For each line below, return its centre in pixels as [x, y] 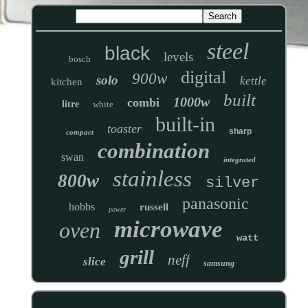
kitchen [66, 82]
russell [154, 207]
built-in [185, 124]
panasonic [215, 204]
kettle [253, 81]
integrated [240, 160]
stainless [153, 179]
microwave [168, 230]
